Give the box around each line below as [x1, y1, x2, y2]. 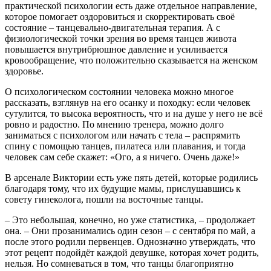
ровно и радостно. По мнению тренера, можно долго [5, 119, 224, 130]
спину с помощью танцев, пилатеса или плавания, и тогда [5, 141, 246, 152]
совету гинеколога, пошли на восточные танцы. [5, 194, 203, 205]
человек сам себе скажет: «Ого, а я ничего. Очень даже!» [5, 152, 240, 163]
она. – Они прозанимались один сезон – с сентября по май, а [5, 226, 255, 237]
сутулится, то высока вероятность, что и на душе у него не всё [5, 108, 263, 119]
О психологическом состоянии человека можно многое [5, 87, 233, 97]
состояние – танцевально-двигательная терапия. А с [5, 22, 220, 33]
